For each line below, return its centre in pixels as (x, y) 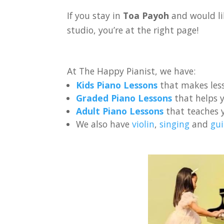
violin (143, 124)
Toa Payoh (147, 15)
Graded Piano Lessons (124, 98)
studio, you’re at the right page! (133, 30)
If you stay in (95, 15)
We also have (104, 124)
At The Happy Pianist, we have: (131, 71)
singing (174, 124)
